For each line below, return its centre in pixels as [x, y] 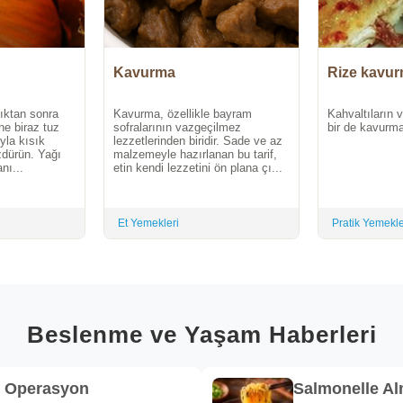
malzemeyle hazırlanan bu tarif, [195, 154]
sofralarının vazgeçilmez [177, 127]
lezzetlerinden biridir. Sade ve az [198, 140]
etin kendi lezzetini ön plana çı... [198, 167]
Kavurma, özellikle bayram [183, 113]
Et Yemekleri [148, 223]
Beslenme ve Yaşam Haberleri [201, 335]
